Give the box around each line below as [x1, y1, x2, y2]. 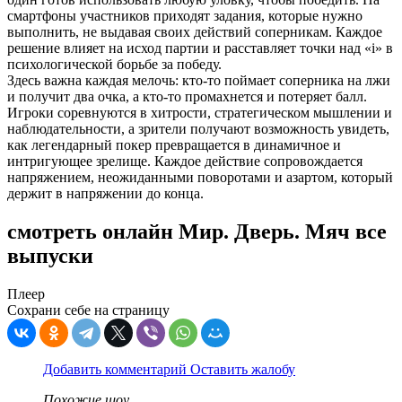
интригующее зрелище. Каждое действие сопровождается [7, 153, 363, 170]
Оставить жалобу [190, 362, 295, 378]
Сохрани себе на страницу [7, 302, 170, 319]
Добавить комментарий [43, 362, 190, 378]
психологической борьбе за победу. [7, 57, 222, 73]
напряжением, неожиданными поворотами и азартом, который [7, 170, 393, 186]
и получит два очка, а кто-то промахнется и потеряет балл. [7, 89, 367, 105]
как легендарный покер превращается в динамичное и [7, 137, 341, 153]
